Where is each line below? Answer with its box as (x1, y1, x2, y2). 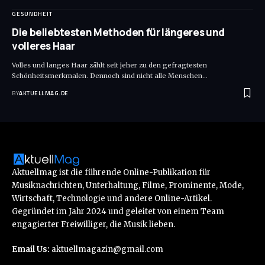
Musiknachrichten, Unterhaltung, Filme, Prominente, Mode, (12, 180, 244, 191)
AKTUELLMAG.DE (19, 89, 69, 98)
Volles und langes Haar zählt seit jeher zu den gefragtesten (12, 61, 207, 70)
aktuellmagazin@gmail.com (50, 244, 163, 254)
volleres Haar (12, 39, 75, 53)
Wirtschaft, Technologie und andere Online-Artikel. (12, 193, 212, 204)
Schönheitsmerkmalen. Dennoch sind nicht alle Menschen (12, 72, 202, 80)
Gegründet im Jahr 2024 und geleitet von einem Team (12, 206, 224, 217)
